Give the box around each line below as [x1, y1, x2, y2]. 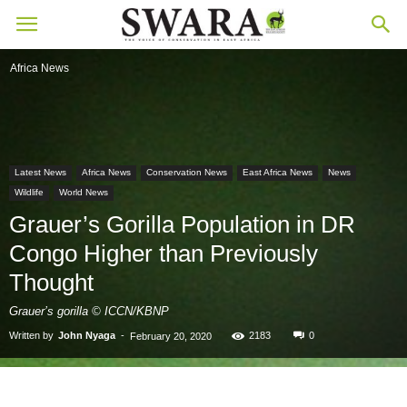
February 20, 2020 [130, 331, 212, 342]
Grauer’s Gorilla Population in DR [9, 211, 355, 238]
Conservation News [146, 167, 227, 177]
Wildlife [15, 187, 44, 197]
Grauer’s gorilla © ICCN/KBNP [9, 304, 169, 318]
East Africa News [243, 167, 313, 177]
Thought [9, 269, 94, 296]
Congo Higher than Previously [9, 240, 318, 267]
